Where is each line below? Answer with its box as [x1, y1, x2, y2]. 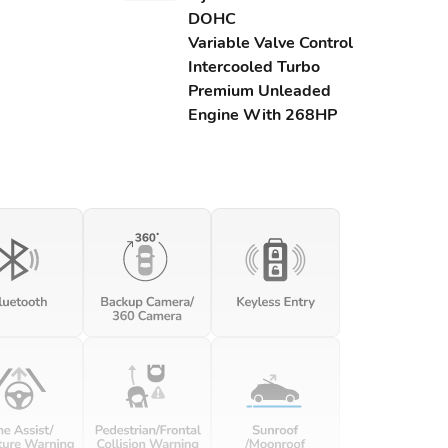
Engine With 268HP [187, 104, 337, 126]
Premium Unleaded [187, 80, 331, 102]
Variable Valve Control [187, 32, 353, 54]
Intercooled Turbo [187, 56, 320, 78]
